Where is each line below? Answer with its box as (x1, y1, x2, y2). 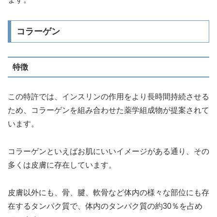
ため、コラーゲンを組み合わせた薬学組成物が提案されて (8, 106, 209, 115)
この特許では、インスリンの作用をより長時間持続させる (8, 93, 209, 101)
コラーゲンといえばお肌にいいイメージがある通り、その (8, 147, 209, 155)
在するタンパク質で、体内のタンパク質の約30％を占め (8, 201, 202, 210)
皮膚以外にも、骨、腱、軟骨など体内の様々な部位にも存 (8, 188, 209, 197)
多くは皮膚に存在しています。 (8, 160, 116, 169)
